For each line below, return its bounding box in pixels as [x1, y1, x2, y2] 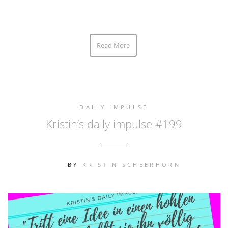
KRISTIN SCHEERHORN [82, 160, 181, 168]
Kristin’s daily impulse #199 [46, 116, 182, 131]
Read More [97, 40, 130, 50]
